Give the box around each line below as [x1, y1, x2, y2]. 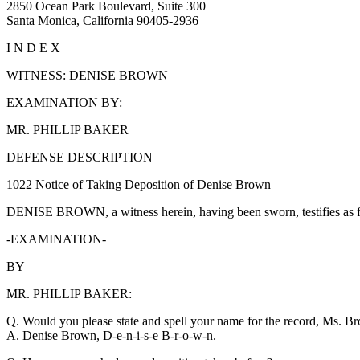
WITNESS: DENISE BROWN [6, 67, 168, 82]
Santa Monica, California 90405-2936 [6, 13, 198, 27]
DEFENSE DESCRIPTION [6, 149, 153, 164]
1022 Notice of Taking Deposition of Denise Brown [6, 177, 271, 191]
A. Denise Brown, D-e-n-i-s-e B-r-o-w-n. [6, 328, 216, 342]
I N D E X [6, 40, 60, 55]
